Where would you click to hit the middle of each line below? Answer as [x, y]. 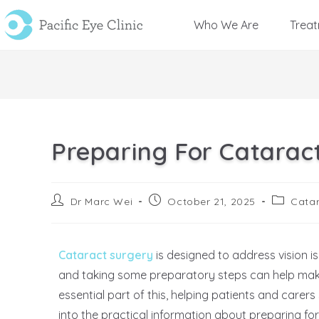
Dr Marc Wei [101, 202]
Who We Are [226, 25]
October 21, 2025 [212, 202]
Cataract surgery [106, 255]
